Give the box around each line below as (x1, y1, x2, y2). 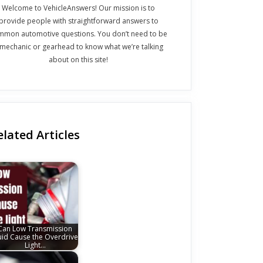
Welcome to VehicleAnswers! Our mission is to (2, 3, 155, 14)
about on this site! (49, 55, 108, 65)
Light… (24, 240, 46, 250)
